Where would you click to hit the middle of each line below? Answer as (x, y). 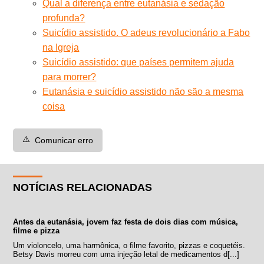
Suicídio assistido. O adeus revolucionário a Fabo (146, 32)
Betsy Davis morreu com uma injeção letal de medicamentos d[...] (126, 254)
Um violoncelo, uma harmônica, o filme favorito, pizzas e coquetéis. (129, 245)
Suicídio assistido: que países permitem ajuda (138, 62)
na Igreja (61, 47)
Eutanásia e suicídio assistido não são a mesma (143, 91)
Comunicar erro (64, 140)
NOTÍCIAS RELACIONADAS (83, 187)
